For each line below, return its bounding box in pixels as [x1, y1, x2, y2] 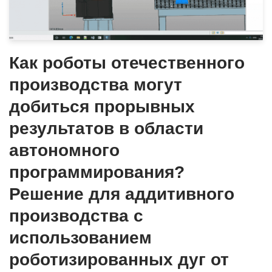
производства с [9, 206, 143, 226]
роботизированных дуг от [9, 250, 229, 270]
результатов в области [9, 119, 203, 138]
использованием [9, 228, 152, 248]
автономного [9, 141, 120, 160]
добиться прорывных [9, 97, 195, 117]
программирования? [9, 163, 185, 182]
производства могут [9, 75, 182, 95]
